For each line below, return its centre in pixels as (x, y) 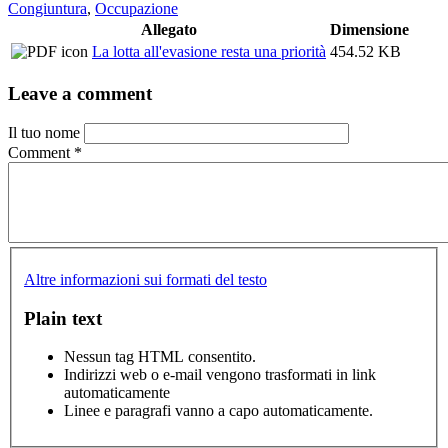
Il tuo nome (46, 133)
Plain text (63, 318)
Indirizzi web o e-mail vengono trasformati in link (220, 375)
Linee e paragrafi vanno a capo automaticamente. (218, 411)
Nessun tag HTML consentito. (160, 357)
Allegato (168, 29)
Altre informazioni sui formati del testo (145, 279)
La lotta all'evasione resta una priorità (209, 51)
